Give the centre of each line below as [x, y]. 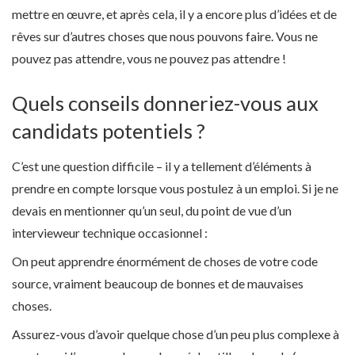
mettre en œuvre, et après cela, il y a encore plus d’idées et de [174, 13]
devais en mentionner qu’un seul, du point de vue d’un [152, 210]
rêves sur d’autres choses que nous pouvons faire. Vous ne [165, 36]
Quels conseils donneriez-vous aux [165, 103]
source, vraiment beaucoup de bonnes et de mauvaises [158, 283]
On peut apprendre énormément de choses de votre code [165, 261]
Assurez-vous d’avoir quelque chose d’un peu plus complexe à [176, 334]
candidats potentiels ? [109, 131]
